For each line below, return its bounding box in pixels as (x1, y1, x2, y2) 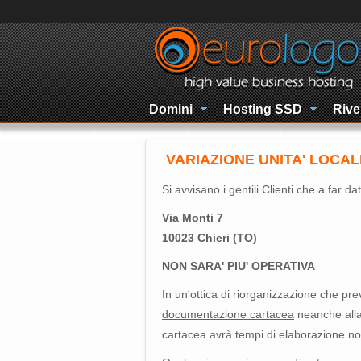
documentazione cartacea (162, 308, 294, 321)
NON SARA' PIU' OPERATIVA (162, 259, 315, 272)
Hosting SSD (223, 102, 302, 116)
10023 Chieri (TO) (162, 231, 257, 244)
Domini (149, 102, 193, 116)
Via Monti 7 (162, 211, 223, 224)
